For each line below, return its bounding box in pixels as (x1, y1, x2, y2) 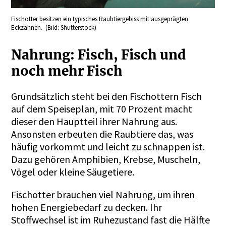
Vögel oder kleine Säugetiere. (11, 165, 139, 179)
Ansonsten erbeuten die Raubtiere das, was (11, 128, 194, 141)
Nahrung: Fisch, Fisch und (11, 46, 186, 63)
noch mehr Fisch (11, 62, 126, 79)
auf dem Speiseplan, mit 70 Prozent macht (11, 102, 193, 116)
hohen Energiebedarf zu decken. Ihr (11, 201, 162, 214)
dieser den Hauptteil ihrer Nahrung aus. (11, 115, 178, 128)
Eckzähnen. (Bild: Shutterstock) (11, 23, 97, 32)
